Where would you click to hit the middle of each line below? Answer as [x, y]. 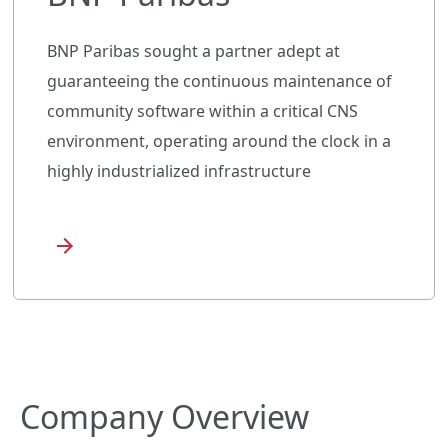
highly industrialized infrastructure [179, 170]
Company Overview [164, 416]
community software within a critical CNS [202, 110]
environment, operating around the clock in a [219, 140]
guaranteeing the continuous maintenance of [219, 80]
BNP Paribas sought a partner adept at [193, 50]
